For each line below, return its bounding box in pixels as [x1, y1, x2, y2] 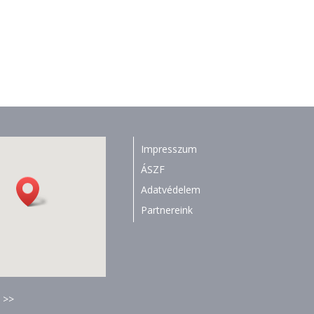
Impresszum [140, 142, 197, 156]
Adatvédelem [140, 183, 200, 197]
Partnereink [140, 203, 193, 217]
